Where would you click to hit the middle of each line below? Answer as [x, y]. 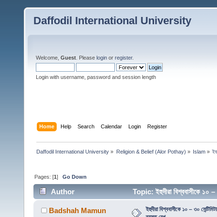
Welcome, [48, 58]
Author [63, 192]
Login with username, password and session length [96, 77]
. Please [86, 58]
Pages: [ [44, 177]
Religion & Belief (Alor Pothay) [151, 151]
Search [86, 126]
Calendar [112, 126]
